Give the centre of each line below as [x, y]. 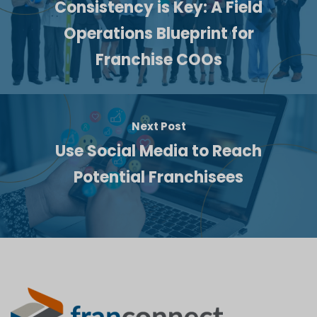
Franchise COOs [158, 59]
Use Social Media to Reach [158, 151]
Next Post [158, 126]
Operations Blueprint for [158, 33]
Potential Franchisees [158, 177]
